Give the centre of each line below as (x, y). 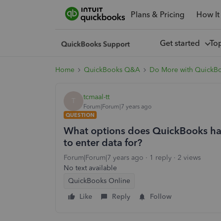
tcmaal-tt (96, 97)
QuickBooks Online (99, 181)
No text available (90, 168)
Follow (161, 197)
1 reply (161, 158)
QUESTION (80, 115)
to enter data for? (103, 143)
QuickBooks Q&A (112, 70)
